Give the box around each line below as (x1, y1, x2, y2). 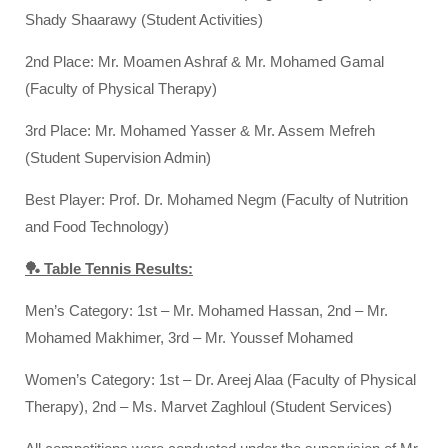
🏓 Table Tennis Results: (25, 259, 193, 277)
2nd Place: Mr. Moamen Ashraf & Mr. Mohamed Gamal (25, 52, 384, 70)
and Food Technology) (25, 217, 169, 235)
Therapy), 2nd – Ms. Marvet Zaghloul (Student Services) (25, 397, 392, 415)
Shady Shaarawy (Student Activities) (25, 10, 263, 28)
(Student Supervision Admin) (25, 148, 211, 166)
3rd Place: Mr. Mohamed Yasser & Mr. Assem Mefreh (25, 121, 375, 139)
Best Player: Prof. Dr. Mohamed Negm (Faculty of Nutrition (25, 190, 408, 208)
